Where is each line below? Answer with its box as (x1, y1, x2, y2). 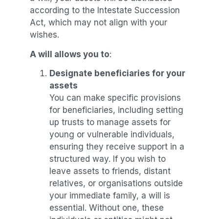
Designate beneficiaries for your (49, 68, 185, 79)
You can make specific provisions (49, 93, 181, 103)
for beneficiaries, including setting (49, 105, 183, 115)
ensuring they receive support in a (49, 142, 184, 152)
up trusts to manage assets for (49, 117, 171, 128)
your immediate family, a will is (49, 191, 170, 201)
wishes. (29, 30, 59, 40)
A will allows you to (29, 49, 109, 59)
